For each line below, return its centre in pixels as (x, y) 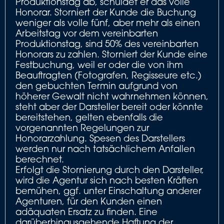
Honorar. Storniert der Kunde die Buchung (106, 12)
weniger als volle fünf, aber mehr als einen (108, 22)
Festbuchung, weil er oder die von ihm (99, 64)
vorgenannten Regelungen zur (82, 127)
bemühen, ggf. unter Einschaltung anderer (108, 190)
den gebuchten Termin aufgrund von (96, 85)
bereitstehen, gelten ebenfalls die (89, 117)
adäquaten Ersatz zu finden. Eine (86, 211)
